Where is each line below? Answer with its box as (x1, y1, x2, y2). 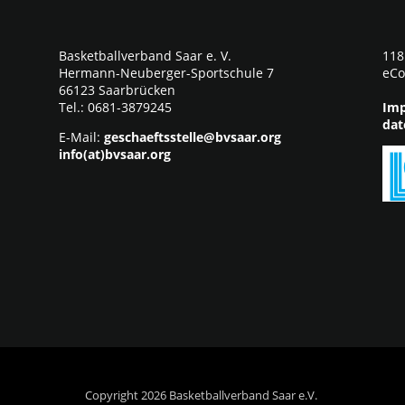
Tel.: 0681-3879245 (58, 99, 172, 116)
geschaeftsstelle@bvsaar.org (103, 128, 281, 146)
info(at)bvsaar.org (58, 146, 171, 163)
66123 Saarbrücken (58, 81, 175, 99)
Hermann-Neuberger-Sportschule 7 (58, 64, 274, 81)
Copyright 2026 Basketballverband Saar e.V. (85, 387, 320, 403)
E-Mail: (58, 128, 104, 146)
